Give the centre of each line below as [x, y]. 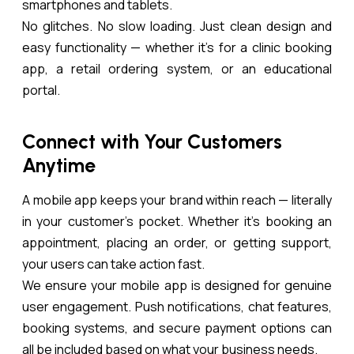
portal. [41, 90]
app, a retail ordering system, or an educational [177, 69]
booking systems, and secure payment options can [177, 328]
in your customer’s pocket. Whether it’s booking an [177, 221]
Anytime [59, 165]
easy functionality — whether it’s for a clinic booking [177, 47]
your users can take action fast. [113, 264]
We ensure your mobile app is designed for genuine [177, 285]
